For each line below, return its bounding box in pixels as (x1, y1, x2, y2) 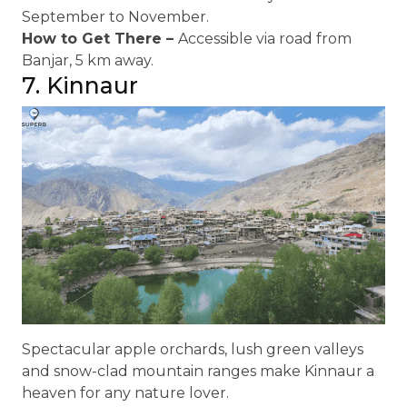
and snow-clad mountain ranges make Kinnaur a (22, 362, 374, 380)
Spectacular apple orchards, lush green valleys (22, 341, 363, 358)
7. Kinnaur (22, 72, 138, 99)
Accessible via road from (178, 30, 352, 47)
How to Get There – (22, 30, 178, 47)
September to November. (22, 8, 209, 25)
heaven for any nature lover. (22, 384, 229, 402)
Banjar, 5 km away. (22, 52, 154, 69)
